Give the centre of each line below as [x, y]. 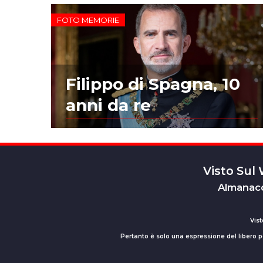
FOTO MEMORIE [88, 20]
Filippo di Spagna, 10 [153, 84]
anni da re [109, 105]
